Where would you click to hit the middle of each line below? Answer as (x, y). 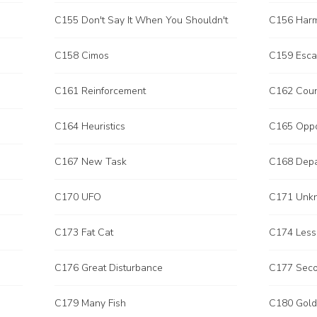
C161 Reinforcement (100, 91)
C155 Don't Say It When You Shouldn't (141, 20)
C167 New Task (91, 162)
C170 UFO (78, 197)
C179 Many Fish (90, 303)
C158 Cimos (82, 56)
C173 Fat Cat (84, 232)
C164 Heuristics (90, 126)
